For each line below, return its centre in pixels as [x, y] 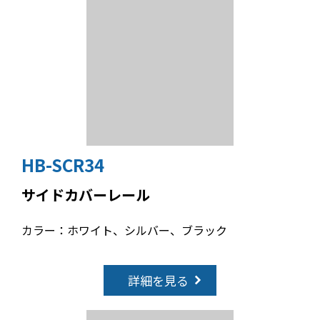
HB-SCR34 [62, 164]
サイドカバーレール [85, 194]
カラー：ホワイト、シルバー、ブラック [124, 230]
